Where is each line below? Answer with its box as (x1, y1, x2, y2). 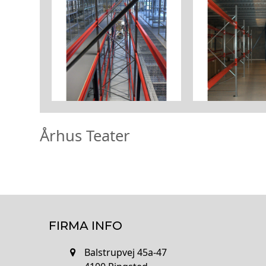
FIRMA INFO (49, 218, 123, 233)
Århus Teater (40, 125, 131, 146)
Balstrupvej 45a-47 (84, 245, 167, 259)
